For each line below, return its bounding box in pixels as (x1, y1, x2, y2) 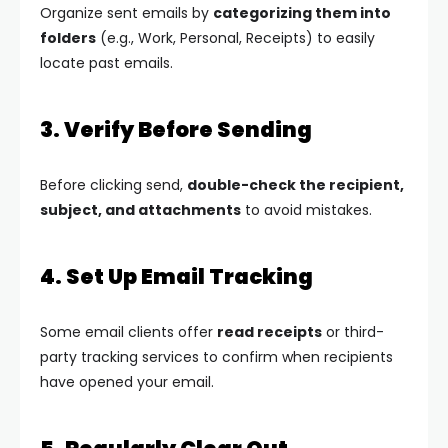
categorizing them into (213, 3, 391, 24)
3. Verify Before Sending (40, 115, 312, 145)
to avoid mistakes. (241, 200, 372, 221)
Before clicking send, (40, 175, 187, 196)
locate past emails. (40, 53, 173, 74)
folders (40, 28, 96, 49)
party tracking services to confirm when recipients (40, 347, 393, 368)
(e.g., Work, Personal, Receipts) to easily (96, 28, 375, 49)
